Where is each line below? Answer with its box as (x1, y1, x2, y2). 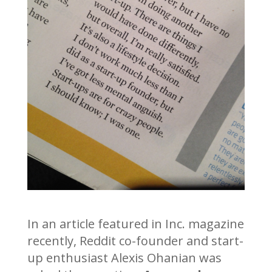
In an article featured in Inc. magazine (27, 215, 244, 232)
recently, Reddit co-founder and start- (27, 232, 243, 249)
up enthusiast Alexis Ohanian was (27, 249, 222, 266)
